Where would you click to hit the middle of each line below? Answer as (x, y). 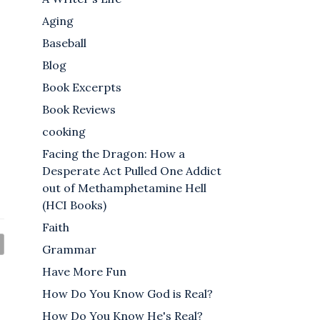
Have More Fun (85, 272)
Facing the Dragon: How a (114, 154)
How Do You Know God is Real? (128, 294)
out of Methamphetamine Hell (125, 188)
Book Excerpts (82, 87)
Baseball (65, 43)
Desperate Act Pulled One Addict (132, 171)
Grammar (70, 250)
